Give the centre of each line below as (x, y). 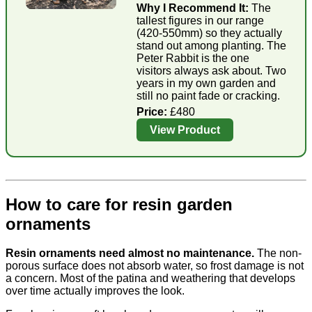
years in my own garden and (206, 84)
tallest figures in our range (200, 21)
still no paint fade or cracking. (208, 96)
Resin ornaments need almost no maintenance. (130, 253)
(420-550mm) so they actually (209, 33)
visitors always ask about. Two (211, 71)
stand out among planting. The (211, 46)
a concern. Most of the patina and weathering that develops (150, 279)
